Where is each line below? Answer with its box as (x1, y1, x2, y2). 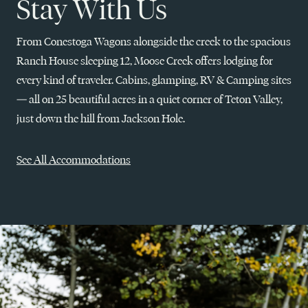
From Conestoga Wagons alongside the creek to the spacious (16, 35, 291, 48)
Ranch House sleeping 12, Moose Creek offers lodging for (16, 54, 273, 67)
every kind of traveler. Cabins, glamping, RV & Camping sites (16, 74, 291, 87)
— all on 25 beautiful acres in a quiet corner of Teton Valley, (16, 93, 283, 106)
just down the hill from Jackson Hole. (16, 112, 185, 125)
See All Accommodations (16, 153, 131, 166)
